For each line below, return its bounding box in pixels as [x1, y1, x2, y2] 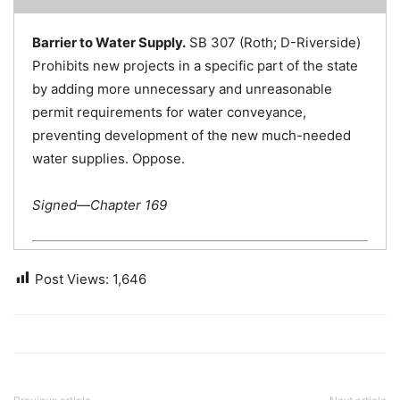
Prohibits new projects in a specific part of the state [32, 57, 358, 74]
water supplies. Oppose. [32, 150, 185, 167]
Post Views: [35, 270, 109, 287]
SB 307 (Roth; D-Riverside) [186, 34, 361, 51]
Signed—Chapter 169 [32, 196, 167, 213]
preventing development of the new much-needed [32, 127, 351, 144]
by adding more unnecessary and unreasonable [32, 80, 332, 97]
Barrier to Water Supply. [32, 34, 186, 51]
